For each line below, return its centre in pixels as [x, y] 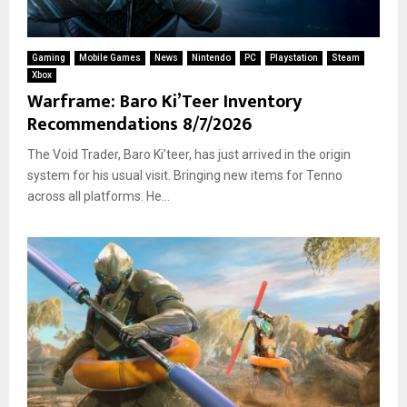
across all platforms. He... [99, 196]
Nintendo [211, 57]
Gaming [49, 57]
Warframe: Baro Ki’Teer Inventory [164, 101]
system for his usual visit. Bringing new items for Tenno [185, 175]
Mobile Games [110, 57]
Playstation [294, 57]
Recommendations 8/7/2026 [139, 124]
